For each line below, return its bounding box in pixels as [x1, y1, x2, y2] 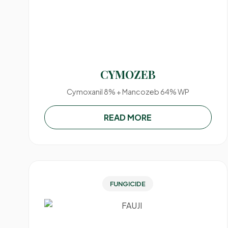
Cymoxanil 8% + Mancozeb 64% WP [66, 87, 189, 96]
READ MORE [104, 112, 152, 123]
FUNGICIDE [110, 180, 146, 188]
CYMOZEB [100, 67, 156, 82]
